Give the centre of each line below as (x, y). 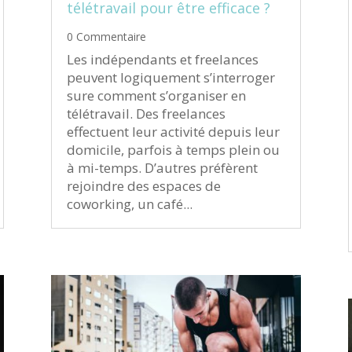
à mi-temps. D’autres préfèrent (162, 167)
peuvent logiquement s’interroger (170, 77)
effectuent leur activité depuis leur (173, 131)
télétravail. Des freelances (146, 113)
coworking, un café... (129, 203)
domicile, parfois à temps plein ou (173, 149)
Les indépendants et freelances (162, 59)
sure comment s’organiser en (156, 95)
